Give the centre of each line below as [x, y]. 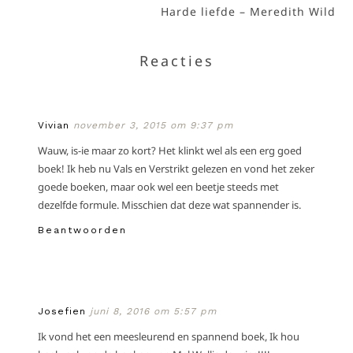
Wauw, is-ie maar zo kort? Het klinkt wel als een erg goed [170, 150]
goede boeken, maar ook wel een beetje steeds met [159, 186]
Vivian [54, 125]
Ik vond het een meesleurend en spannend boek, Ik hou [169, 336]
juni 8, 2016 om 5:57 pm [154, 311]
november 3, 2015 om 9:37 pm [154, 125]
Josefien [62, 311]
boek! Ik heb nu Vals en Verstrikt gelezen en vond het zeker [176, 168]
